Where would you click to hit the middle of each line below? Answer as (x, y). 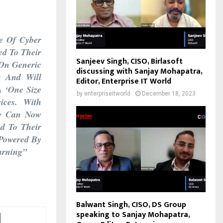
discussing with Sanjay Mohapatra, (139, 71)
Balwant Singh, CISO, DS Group (131, 205)
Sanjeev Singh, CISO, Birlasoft (129, 61)
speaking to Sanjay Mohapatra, (133, 215)
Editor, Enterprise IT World (124, 81)
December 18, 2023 (169, 93)
